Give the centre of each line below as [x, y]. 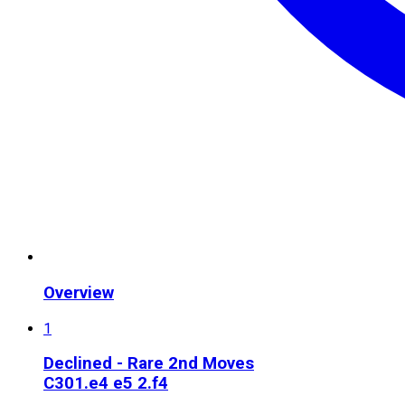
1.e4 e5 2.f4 [121, 384]
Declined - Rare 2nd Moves [149, 364]
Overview [79, 292]
